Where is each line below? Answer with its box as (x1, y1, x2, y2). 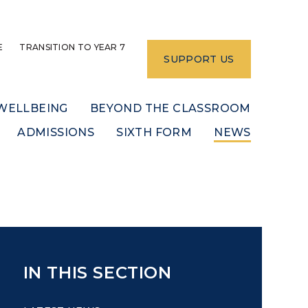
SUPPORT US (164, 52, 234, 65)
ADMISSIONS (17, 125, 95, 139)
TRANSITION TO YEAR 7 (19, 41, 126, 52)
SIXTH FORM (116, 125, 192, 139)
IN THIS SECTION (23, 263, 172, 283)
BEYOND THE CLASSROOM (89, 101, 251, 115)
